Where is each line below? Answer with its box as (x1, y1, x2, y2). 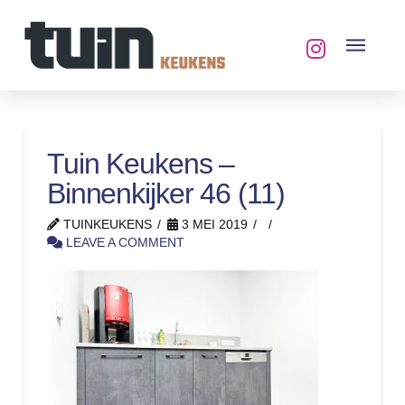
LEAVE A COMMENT (61, 236, 184, 250)
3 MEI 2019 (177, 218, 248, 231)
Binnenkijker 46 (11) (46, 177, 285, 210)
